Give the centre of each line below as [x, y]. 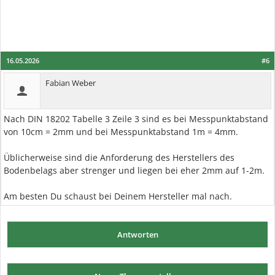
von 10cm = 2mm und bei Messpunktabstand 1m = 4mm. [121, 132]
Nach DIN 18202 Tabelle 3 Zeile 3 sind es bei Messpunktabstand [136, 119]
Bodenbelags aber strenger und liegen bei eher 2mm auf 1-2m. [134, 171]
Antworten [137, 235]
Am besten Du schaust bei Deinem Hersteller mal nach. [118, 196]
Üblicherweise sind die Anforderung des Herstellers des [119, 158]
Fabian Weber [71, 83]
